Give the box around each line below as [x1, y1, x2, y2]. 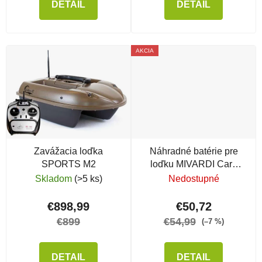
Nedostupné [168, 173, 219, 184]
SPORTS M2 [41, 158, 96, 169]
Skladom [35, 173, 74, 184]
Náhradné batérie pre [149, 146, 238, 156]
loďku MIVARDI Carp [150, 158, 237, 169]
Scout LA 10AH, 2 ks [150, 171, 237, 182]
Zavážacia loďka [34, 146, 103, 156]
